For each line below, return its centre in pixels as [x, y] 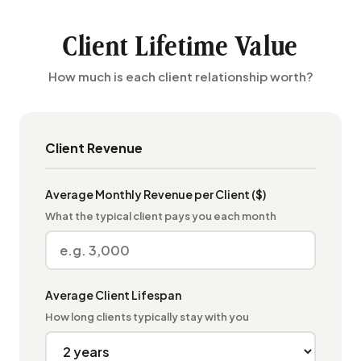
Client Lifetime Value [180, 47]
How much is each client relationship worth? [180, 76]
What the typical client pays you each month [161, 216]
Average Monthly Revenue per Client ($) [156, 194]
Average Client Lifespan [113, 295]
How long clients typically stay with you [147, 317]
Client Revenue [94, 148]
